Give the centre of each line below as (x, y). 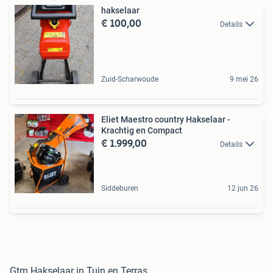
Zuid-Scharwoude (130, 79)
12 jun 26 (243, 188)
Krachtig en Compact (142, 130)
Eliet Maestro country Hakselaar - (166, 119)
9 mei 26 (244, 79)
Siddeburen (120, 188)
